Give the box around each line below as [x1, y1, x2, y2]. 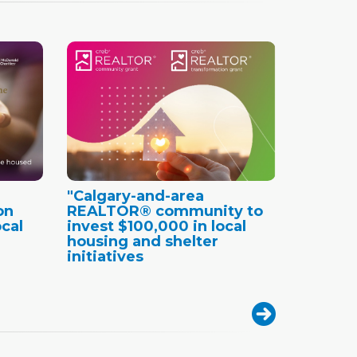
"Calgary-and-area [66, 186, 204, 205]
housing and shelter [66, 232, 218, 250]
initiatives [66, 247, 143, 265]
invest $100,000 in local [66, 217, 246, 235]
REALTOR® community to [66, 202, 263, 220]
